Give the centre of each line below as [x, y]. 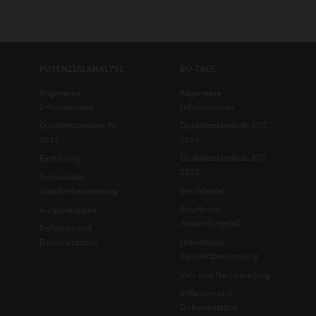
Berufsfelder [202, 190]
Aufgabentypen [68, 209]
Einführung [60, 157]
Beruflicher [200, 208]
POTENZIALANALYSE [81, 68]
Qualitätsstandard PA [78, 124]
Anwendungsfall [209, 222]
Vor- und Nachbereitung [225, 274]
